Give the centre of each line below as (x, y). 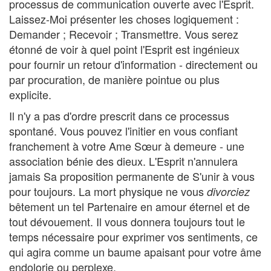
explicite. (30, 94)
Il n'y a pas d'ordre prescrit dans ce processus (119, 116)
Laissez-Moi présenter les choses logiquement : (124, 19)
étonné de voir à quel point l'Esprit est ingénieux (124, 49)
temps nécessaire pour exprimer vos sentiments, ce (133, 237)
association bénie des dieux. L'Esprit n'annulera (123, 161)
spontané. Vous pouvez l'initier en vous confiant (123, 131)
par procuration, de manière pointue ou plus (114, 79)
